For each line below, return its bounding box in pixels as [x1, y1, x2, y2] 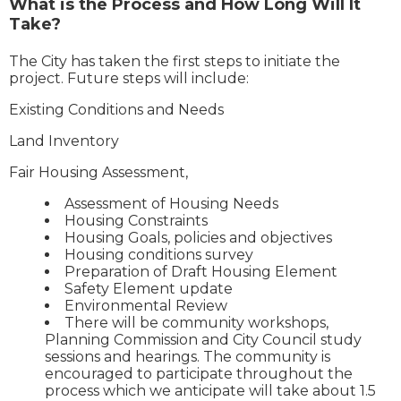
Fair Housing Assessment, [9, 164, 192, 182]
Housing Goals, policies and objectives [64, 229, 332, 247]
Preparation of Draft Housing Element [64, 263, 337, 281]
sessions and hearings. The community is [45, 348, 330, 366]
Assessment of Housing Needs [64, 195, 278, 213]
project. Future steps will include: [9, 70, 249, 88]
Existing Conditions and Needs [9, 101, 224, 119]
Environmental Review [64, 297, 227, 315]
